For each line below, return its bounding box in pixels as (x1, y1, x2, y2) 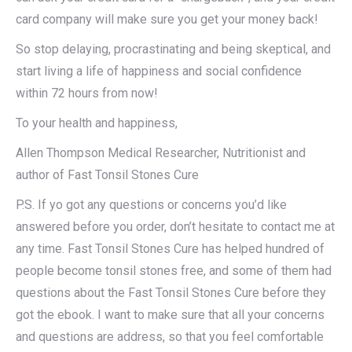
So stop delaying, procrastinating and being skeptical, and (16, 42, 331, 57)
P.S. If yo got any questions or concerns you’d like (16, 197, 287, 213)
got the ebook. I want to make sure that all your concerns (16, 307, 324, 323)
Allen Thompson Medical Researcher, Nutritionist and (16, 145, 306, 161)
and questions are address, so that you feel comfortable (16, 329, 324, 345)
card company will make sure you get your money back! (16, 12, 318, 27)
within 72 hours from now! (16, 86, 158, 101)
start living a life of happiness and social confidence (16, 64, 302, 79)
